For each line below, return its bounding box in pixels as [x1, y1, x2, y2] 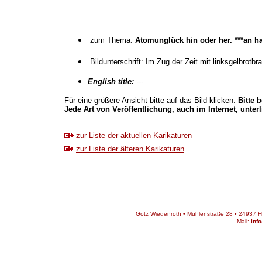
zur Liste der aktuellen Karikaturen [76, 131, 192, 140]
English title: [88, 77, 136, 86]
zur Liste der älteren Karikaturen [76, 144, 184, 153]
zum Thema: [90, 36, 135, 44]
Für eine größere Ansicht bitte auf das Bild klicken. [64, 96, 238, 105]
